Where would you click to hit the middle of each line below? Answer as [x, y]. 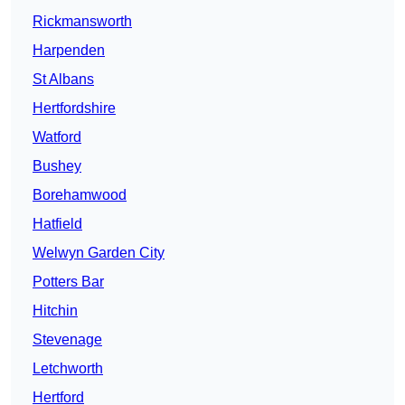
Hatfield [57, 224]
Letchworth [68, 369]
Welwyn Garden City [99, 253]
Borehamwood [80, 195]
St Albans [63, 80]
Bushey [57, 166]
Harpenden [69, 51]
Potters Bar [68, 282]
